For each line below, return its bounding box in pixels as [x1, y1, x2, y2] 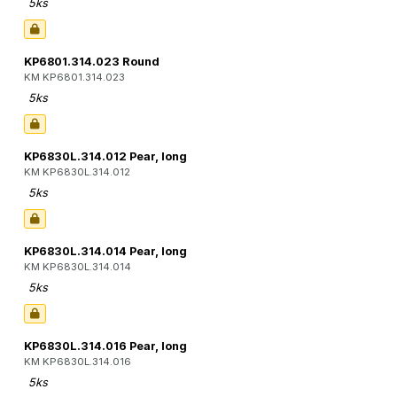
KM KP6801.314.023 [24, 71, 125, 84]
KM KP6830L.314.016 [24, 355, 131, 369]
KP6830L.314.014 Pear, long [24, 245, 187, 259]
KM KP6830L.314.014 [24, 261, 131, 274]
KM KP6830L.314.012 [24, 166, 130, 179]
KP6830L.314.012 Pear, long [24, 150, 187, 164]
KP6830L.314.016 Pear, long [24, 339, 187, 354]
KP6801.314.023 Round [24, 55, 160, 69]
